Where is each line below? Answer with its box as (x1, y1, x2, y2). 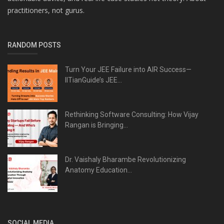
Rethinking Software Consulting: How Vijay (65, 110, 198, 119)
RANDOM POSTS (7, 41, 61, 49)
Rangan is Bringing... (65, 121, 128, 129)
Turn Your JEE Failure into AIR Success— (65, 65, 191, 74)
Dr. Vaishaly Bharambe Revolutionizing (65, 155, 186, 164)
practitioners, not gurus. (7, 5, 84, 15)
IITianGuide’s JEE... (65, 76, 122, 84)
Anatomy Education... (65, 166, 132, 174)
